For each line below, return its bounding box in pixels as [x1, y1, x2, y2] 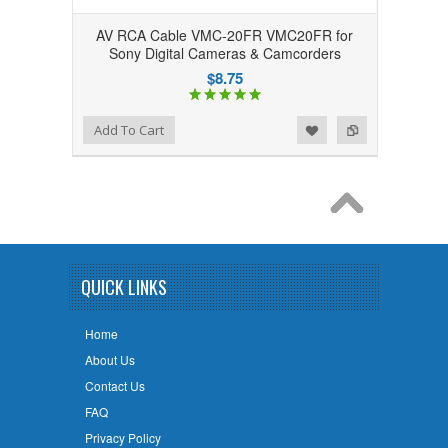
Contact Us [84, 376, 145, 394]
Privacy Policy [84, 428, 161, 446]
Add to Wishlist [21, 119, 102, 136]
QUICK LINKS [81, 274, 167, 300]
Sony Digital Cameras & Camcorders [108, 43, 341, 63]
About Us [84, 350, 135, 368]
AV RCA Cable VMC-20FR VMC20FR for [96, 25, 354, 45]
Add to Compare [57, 119, 147, 136]
